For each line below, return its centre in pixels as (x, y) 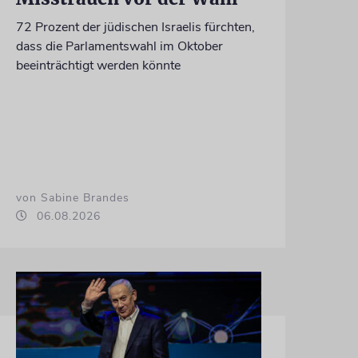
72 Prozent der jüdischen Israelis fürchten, (135, 27)
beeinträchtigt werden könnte (98, 65)
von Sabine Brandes (72, 197)
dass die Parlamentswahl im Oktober (119, 46)
